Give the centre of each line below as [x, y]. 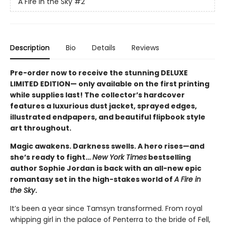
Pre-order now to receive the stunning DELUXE [99, 73]
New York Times [120, 157]
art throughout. [41, 128]
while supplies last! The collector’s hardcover [97, 95]
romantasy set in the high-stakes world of [92, 179]
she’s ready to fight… [51, 157]
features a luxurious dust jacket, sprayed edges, [103, 106]
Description [30, 47]
